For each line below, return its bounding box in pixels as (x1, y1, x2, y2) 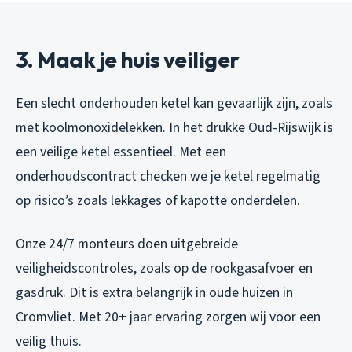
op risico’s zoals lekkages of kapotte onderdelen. (16, 190, 300, 211)
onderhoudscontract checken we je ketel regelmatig (16, 166, 321, 186)
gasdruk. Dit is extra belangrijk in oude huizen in (16, 282, 293, 302)
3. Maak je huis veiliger (16, 45, 240, 73)
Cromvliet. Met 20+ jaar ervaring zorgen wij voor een (16, 306, 321, 327)
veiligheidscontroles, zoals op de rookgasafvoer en (16, 258, 313, 278)
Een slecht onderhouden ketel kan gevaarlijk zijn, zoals (16, 93, 332, 113)
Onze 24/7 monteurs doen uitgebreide (16, 233, 238, 254)
